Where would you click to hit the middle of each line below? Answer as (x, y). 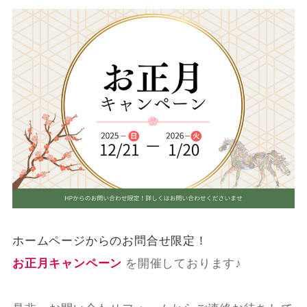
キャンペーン (86, 263)
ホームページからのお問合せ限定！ (110, 240)
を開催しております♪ (183, 263)
